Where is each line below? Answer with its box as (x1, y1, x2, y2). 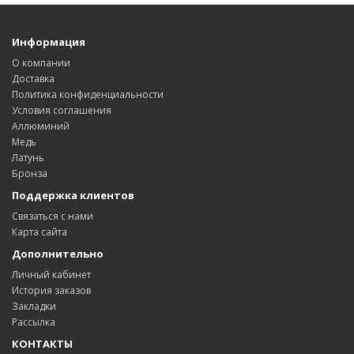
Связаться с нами (12, 209, 93, 223)
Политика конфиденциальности (12, 87, 164, 101)
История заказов (12, 283, 91, 297)
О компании (12, 55, 70, 70)
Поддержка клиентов (12, 187, 134, 202)
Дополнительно (12, 246, 104, 261)
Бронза (12, 166, 47, 180)
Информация (12, 34, 85, 49)
